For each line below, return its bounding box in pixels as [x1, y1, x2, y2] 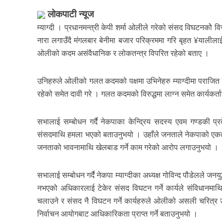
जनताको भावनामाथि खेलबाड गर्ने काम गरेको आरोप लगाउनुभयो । [37, 142, 219, 153]
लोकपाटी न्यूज [45, 7, 94, 20]
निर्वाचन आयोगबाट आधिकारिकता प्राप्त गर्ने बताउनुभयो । [37, 208, 198, 219]
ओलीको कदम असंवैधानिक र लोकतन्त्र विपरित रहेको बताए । [37, 48, 209, 58]
